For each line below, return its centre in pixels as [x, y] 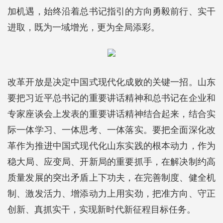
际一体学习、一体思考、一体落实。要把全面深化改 [111, 130]
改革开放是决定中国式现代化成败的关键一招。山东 [111, 82]
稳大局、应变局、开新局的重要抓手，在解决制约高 [111, 162]
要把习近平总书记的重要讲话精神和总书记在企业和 [111, 98]
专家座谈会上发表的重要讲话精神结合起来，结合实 [111, 114]
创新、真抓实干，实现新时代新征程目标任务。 [102, 209]
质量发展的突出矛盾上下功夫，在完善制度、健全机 [111, 177]
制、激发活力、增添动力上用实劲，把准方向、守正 [111, 193]
